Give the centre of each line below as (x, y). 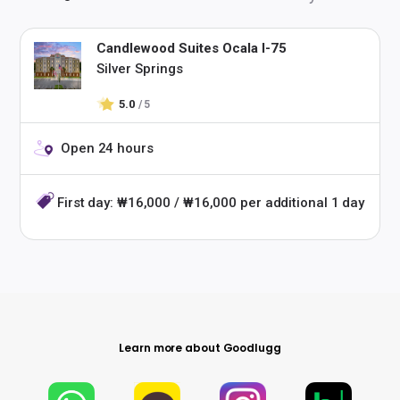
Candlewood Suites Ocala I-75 (192, 48)
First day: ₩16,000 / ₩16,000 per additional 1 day (211, 203)
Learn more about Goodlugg (200, 348)
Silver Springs (140, 69)
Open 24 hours (107, 148)
